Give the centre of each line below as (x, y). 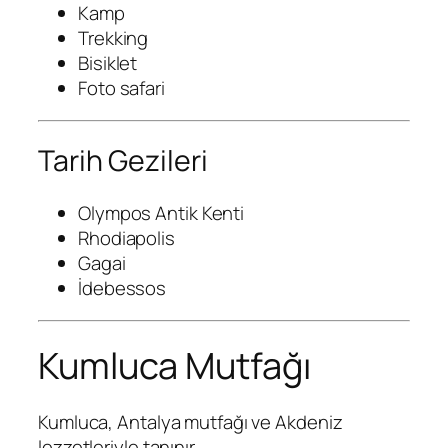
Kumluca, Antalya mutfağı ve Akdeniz (190, 421)
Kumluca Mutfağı (174, 365)
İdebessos (122, 288)
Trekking (113, 38)
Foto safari (121, 88)
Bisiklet (108, 63)
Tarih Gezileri (123, 161)
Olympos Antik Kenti (161, 213)
